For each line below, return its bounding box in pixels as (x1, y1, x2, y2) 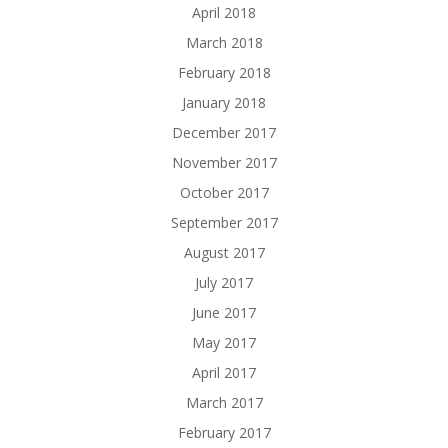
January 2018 (182, 93, 266, 113)
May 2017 (192, 333, 256, 353)
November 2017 (171, 153, 277, 173)
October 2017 (179, 183, 269, 203)
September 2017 (170, 213, 278, 233)
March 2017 (185, 393, 263, 413)
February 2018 (177, 63, 271, 83)
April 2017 (192, 363, 256, 383)
